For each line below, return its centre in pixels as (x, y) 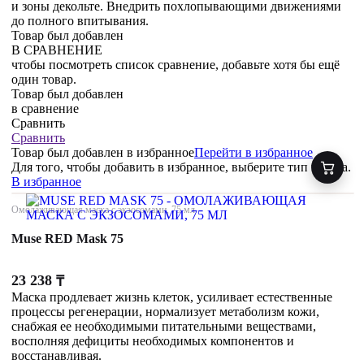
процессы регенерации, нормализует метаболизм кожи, (165, 312)
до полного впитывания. (80, 21)
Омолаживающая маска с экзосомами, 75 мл (103, 210)
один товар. (44, 80)
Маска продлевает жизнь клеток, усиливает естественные (172, 297)
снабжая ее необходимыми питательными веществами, (164, 327)
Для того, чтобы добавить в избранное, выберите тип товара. (181, 167)
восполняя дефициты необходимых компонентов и (153, 341)
